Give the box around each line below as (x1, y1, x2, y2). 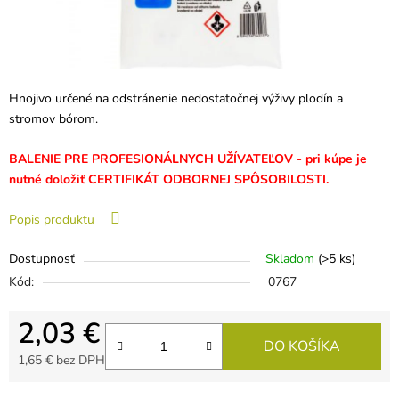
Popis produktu (9, 211, 94, 229)
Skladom (265, 250, 318, 268)
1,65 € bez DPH (18, 352, 105, 370)
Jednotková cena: (17, 376, 110, 394)
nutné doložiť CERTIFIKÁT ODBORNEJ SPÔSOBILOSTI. (9, 171, 329, 189)
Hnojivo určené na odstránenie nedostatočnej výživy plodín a (9, 90, 343, 108)
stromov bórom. (9, 110, 98, 128)
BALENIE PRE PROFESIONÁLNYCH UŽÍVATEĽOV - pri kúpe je (9, 151, 367, 168)
